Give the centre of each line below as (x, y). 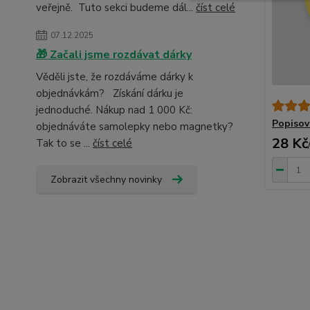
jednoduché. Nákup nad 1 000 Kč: (114, 110)
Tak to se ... (64, 143)
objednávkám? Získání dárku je (110, 93)
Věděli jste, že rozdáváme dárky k (115, 77)
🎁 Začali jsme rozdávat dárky (114, 55)
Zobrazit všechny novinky (106, 180)
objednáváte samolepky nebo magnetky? (135, 127)
